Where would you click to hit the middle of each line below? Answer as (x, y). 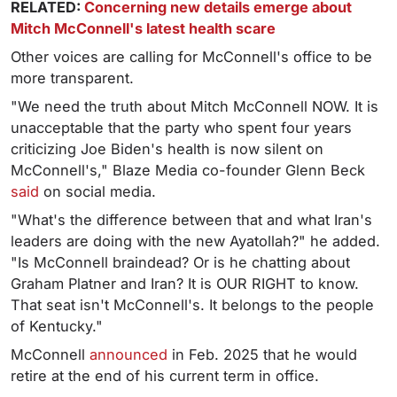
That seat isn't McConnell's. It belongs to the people (192, 305)
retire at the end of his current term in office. (165, 376)
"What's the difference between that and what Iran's (191, 220)
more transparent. (72, 78)
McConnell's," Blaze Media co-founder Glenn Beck (188, 171)
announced (128, 355)
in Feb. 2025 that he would (262, 355)
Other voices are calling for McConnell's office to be (191, 57)
